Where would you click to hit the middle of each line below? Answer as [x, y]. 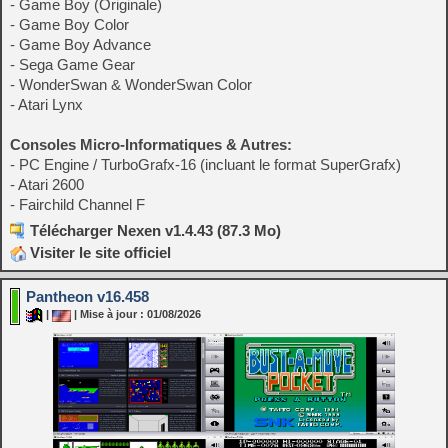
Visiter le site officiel [98, 253]
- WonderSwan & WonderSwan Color [131, 85]
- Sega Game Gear [72, 65]
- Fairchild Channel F [77, 205]
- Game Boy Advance [80, 45]
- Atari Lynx [46, 105]
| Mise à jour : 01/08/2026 [136, 314]
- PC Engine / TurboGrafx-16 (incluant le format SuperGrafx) [205, 165]
